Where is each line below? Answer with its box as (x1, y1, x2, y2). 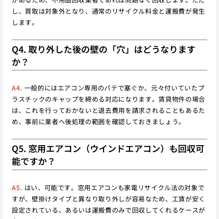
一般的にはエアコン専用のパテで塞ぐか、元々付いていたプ (22, 83, 205, 93)
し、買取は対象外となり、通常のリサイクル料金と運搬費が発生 (11, 6, 205, 16)
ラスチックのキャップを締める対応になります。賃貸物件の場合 (11, 94, 205, 104)
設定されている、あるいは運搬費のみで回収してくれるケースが (11, 205, 205, 215)
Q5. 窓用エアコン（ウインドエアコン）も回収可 (11, 142, 204, 155)
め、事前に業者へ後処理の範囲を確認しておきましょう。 (11, 117, 186, 127)
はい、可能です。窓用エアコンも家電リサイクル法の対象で (22, 182, 205, 192)
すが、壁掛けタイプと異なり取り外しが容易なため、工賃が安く (11, 194, 205, 203)
